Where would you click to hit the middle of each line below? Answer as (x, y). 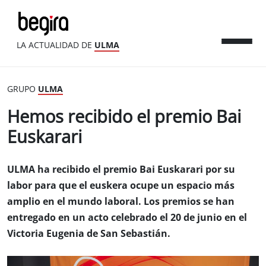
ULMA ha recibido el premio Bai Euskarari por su (121, 170)
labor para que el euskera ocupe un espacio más (121, 186)
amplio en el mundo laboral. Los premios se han (121, 202)
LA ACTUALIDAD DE (56, 45)
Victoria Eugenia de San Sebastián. (89, 234)
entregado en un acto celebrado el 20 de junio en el (127, 218)
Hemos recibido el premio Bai (124, 117)
